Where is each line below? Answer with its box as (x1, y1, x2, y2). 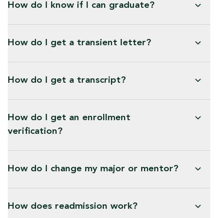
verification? (8, 127, 63, 136)
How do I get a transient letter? (8, 38, 151, 48)
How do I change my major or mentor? (8, 164, 179, 174)
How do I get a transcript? (8, 75, 126, 85)
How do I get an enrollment (8, 113, 130, 123)
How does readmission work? (8, 201, 138, 211)
